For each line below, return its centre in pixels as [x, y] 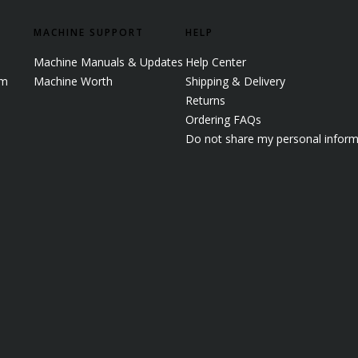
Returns [205, 100]
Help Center [216, 62]
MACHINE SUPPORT [89, 32]
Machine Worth [73, 81]
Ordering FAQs [223, 119]
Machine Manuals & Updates [108, 62]
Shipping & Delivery [235, 81]
